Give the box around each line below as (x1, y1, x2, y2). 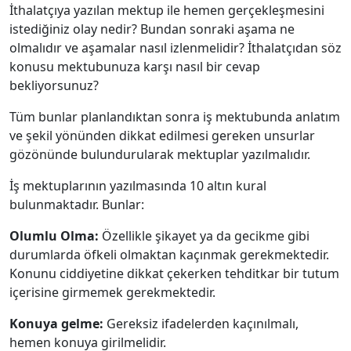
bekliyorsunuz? (9, 77, 99, 94)
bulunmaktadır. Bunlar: (9, 196, 144, 213)
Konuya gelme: (9, 315, 103, 332)
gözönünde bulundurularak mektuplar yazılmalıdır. (9, 146, 310, 163)
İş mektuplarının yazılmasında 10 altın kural (9, 177, 266, 194)
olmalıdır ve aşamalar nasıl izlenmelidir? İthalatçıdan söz (9, 39, 342, 56)
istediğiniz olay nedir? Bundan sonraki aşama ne (9, 20, 295, 38)
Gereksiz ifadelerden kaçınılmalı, (103, 315, 299, 332)
